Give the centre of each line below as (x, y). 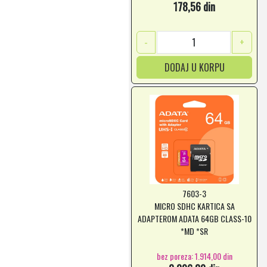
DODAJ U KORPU (194, 67)
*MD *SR (194, 231)
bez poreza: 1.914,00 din (194, 256)
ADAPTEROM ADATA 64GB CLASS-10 (194, 218)
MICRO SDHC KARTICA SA (194, 206)
